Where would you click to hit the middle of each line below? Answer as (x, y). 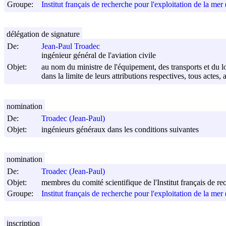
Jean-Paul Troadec (71, 46)
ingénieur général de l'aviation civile (99, 55)
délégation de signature (43, 34)
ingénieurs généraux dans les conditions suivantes (120, 130)
